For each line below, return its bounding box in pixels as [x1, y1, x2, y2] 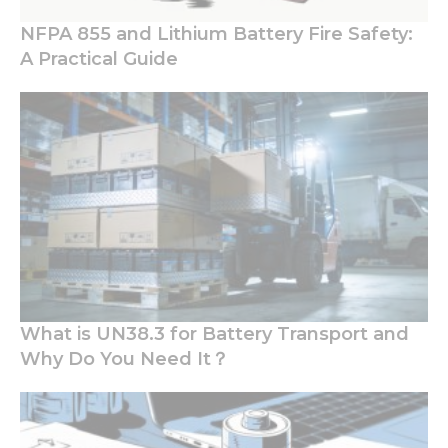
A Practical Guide [20, 48, 178, 71]
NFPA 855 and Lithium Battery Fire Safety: [20, 23, 413, 46]
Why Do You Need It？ [20, 348, 229, 371]
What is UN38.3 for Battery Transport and [20, 323, 409, 346]
